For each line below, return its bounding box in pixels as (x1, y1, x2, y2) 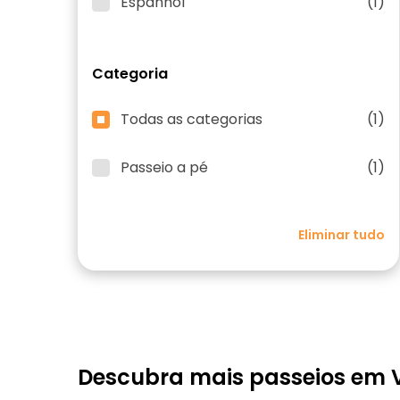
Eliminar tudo (298, 226, 385, 244)
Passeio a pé (121, 157, 208, 178)
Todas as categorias (121, 109, 262, 129)
